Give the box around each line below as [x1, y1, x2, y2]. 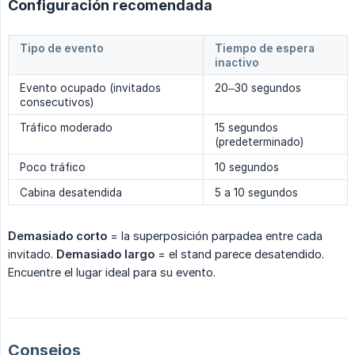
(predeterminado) [215, 136, 303, 149]
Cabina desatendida [20, 186, 122, 200]
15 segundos [215, 121, 278, 135]
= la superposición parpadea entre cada [107, 229, 323, 243]
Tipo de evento [20, 42, 104, 55]
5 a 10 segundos [215, 186, 298, 200]
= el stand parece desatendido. [155, 247, 324, 261]
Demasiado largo [56, 247, 155, 261]
